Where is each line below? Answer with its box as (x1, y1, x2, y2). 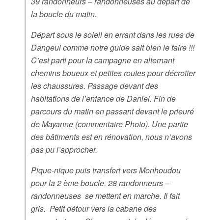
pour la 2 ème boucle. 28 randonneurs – (31, 177, 169, 189)
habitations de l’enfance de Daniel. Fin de (31, 93, 176, 104)
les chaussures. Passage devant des (31, 80, 158, 91)
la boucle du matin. (31, 8, 97, 20)
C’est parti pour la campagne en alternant (31, 55, 174, 66)
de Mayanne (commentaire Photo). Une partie (31, 118, 188, 130)
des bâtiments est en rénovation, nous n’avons (31, 131, 192, 142)
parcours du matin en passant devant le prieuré (31, 106, 194, 117)
